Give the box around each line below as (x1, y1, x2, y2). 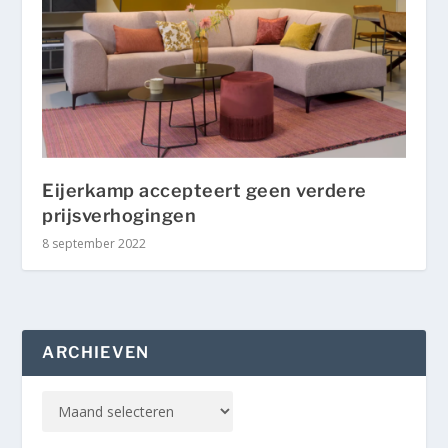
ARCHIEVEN (42, 342, 150, 362)
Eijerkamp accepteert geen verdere (42, 179, 367, 201)
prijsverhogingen (42, 204, 197, 226)
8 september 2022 (42, 234, 147, 252)
